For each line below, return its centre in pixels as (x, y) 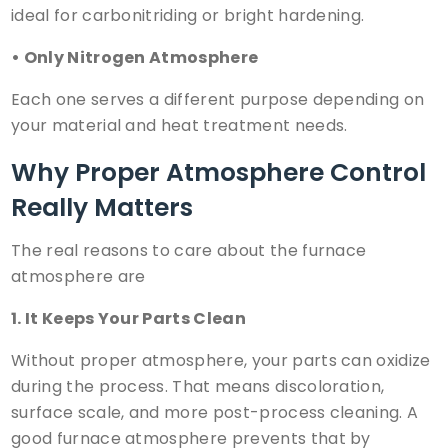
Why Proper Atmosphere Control (218, 173)
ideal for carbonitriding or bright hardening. (188, 16)
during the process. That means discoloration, (198, 386)
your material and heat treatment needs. (179, 126)
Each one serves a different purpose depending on (218, 100)
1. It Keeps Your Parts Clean (128, 318)
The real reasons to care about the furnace (189, 250)
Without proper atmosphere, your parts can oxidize (221, 360)
